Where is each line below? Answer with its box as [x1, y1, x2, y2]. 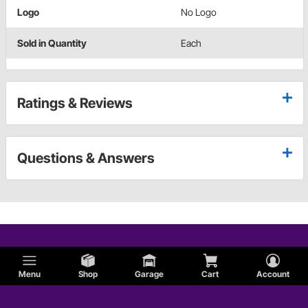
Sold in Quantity [17, 36, 87, 49]
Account [256, 269, 289, 279]
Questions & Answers [17, 149, 155, 166]
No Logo [181, 5, 217, 18]
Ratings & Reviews [17, 94, 133, 111]
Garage [135, 269, 164, 279]
